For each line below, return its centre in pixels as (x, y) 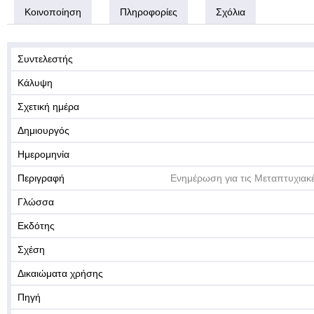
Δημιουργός (43, 130)
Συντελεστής (45, 59)
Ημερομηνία (43, 154)
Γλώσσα (36, 202)
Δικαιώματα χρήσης (60, 273)
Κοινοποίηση (53, 12)
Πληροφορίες (149, 12)
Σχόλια (231, 12)
